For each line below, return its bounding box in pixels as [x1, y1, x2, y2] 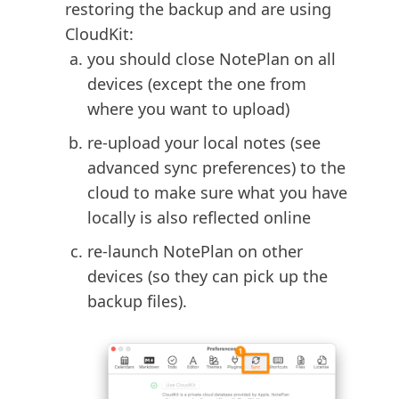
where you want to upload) [87, 98, 289, 120]
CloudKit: [65, 23, 134, 45]
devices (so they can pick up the [87, 265, 328, 288]
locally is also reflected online [87, 207, 311, 229]
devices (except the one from [87, 73, 306, 95]
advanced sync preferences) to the [87, 157, 346, 179]
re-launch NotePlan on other [87, 240, 303, 263]
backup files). [87, 290, 187, 313]
